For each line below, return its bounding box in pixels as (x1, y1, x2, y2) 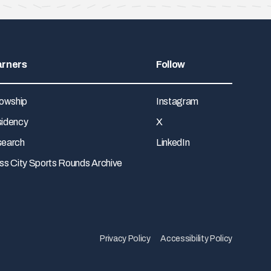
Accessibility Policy (160, 234, 232, 244)
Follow (155, 59, 186, 70)
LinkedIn (155, 137, 190, 148)
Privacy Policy (100, 234, 151, 244)
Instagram (155, 96, 199, 107)
